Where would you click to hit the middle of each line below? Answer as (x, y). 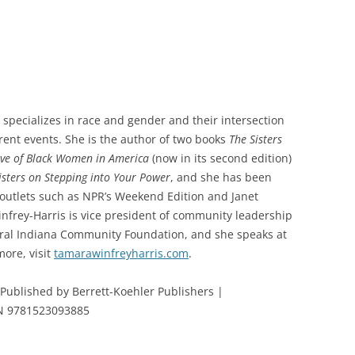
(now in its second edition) (220, 158)
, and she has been (221, 177)
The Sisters (256, 139)
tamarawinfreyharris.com (121, 253)
